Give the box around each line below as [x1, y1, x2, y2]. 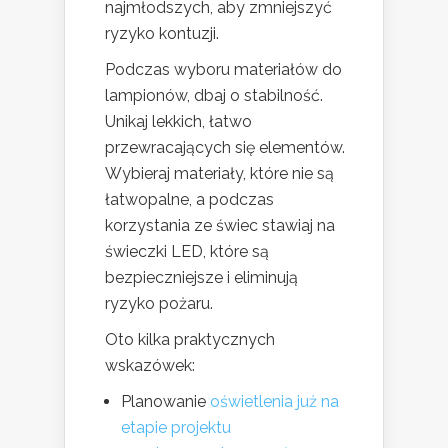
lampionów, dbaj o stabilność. [105, 86, 323, 106]
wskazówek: [105, 356, 195, 376]
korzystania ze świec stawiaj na [105, 216, 335, 236]
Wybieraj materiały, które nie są [105, 164, 334, 184]
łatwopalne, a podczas [105, 190, 274, 210]
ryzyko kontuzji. [105, 24, 219, 44]
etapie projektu [121, 418, 231, 438]
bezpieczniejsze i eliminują [105, 268, 298, 288]
